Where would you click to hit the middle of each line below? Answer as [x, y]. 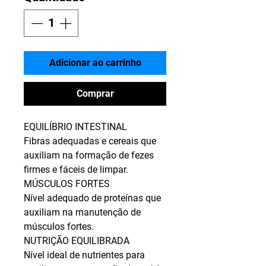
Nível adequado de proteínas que [92, 198]
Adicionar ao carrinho [95, 62]
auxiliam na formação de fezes [89, 155]
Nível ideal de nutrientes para [84, 255]
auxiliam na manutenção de [82, 212]
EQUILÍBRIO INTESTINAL [75, 126]
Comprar [95, 93]
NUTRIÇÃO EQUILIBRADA [77, 240]
